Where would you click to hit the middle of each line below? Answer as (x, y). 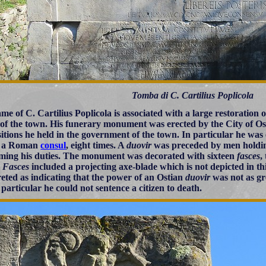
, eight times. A (96, 145)
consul (53, 145)
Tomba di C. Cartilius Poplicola (192, 95)
